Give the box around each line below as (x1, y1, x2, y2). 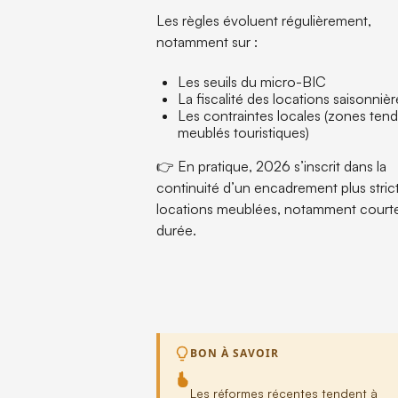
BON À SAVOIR (190, 345, 279, 361)
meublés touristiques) (178, 123, 310, 141)
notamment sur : (156, 33, 259, 51)
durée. (156, 221, 197, 239)
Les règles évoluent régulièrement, (156, 12, 372, 29)
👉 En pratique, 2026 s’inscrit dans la (156, 157, 387, 175)
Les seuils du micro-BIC (178, 73, 327, 91)
